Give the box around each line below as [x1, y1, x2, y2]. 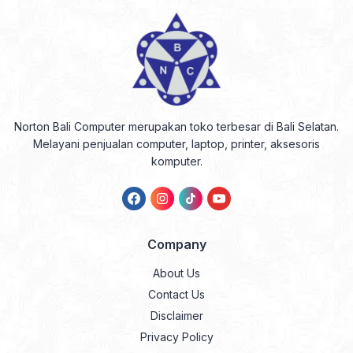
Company [147, 236, 206, 252]
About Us [153, 266, 200, 280]
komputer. [150, 154, 203, 168]
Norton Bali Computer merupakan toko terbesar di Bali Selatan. [14, 120, 339, 133]
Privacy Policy [139, 330, 214, 344]
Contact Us [148, 288, 205, 301]
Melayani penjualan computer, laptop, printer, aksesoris [33, 137, 320, 150]
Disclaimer [150, 309, 203, 322]
